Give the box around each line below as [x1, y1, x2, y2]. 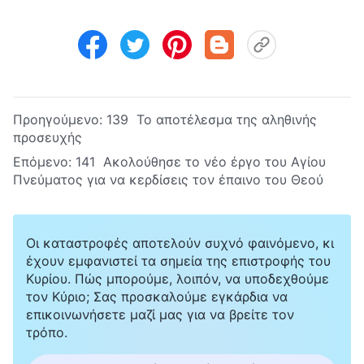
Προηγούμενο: [13, 110, 106, 128]
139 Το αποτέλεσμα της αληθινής [106, 110, 317, 128]
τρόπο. [26, 323, 67, 340]
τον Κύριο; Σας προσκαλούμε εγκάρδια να [26, 288, 288, 305]
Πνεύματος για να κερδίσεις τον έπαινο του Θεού [13, 171, 323, 188]
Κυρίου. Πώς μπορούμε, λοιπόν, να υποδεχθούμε [26, 270, 329, 287]
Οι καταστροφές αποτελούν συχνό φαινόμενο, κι [26, 234, 334, 251]
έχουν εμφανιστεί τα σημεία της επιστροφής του [26, 252, 331, 269]
